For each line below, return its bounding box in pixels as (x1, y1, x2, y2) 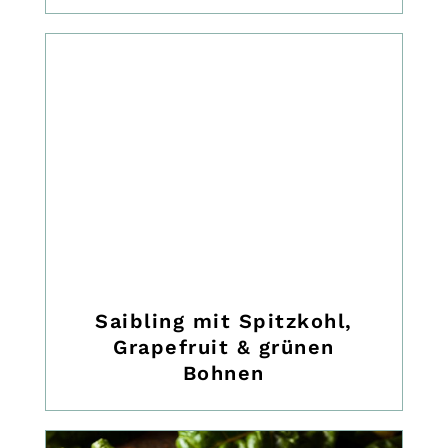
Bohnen (182, 361, 265, 386)
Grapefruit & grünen (113, 335, 335, 360)
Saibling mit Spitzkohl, (95, 309, 353, 334)
